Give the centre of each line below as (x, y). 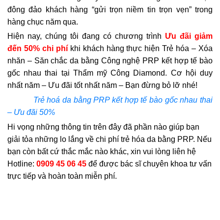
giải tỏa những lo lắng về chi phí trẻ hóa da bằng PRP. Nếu (110, 139)
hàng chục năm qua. (43, 22)
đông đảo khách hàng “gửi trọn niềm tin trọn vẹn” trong (110, 9)
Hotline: (22, 164)
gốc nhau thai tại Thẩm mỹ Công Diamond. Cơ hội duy (110, 73)
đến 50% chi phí (38, 49)
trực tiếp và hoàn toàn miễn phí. (62, 176)
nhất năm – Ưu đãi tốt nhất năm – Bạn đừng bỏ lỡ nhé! (102, 85)
